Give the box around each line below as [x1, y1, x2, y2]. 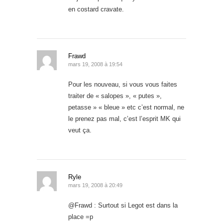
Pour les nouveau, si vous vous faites [68, 80, 177, 88]
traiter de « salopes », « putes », [68, 92, 162, 100]
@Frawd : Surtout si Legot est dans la [68, 201, 178, 209]
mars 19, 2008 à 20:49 [68, 182, 122, 188]
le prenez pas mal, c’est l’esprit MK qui [68, 114, 181, 122]
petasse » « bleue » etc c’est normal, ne [68, 103, 184, 111]
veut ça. [68, 126, 92, 134]
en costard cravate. [68, 5, 124, 13]
